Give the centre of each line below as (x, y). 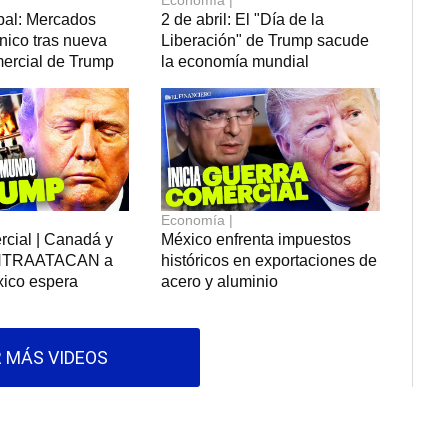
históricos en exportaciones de (269, 261)
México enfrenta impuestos (256, 240)
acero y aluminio (220, 282)
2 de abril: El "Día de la (243, 20)
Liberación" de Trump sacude (265, 41)
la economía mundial (235, 62)
